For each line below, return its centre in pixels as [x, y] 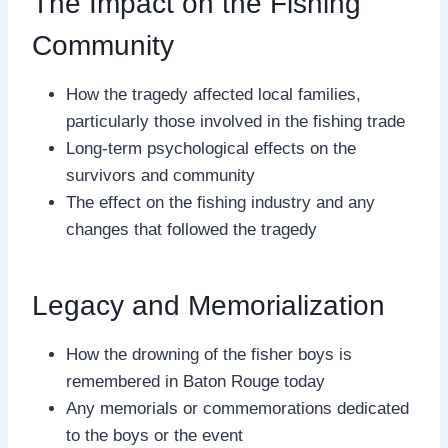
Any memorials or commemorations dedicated [237, 408]
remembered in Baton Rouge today [195, 381]
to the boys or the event [154, 435]
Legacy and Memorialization [208, 305]
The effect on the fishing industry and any [220, 202]
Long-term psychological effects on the [211, 148]
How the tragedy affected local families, [213, 94]
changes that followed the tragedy [191, 229]
